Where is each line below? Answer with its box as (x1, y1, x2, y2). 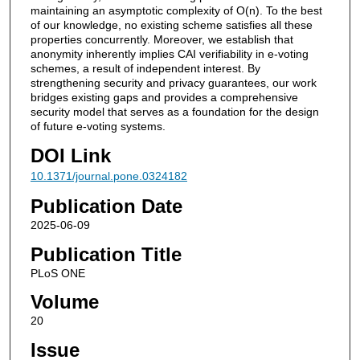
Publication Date (30, 195, 182, 218)
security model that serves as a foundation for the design (30, 104, 319, 118)
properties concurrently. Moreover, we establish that (30, 32, 293, 46)
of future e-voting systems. (30, 119, 166, 133)
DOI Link (30, 144, 111, 166)
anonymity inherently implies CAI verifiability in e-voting (30, 47, 309, 60)
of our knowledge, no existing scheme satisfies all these (30, 18, 313, 31)
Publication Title (30, 243, 182, 265)
